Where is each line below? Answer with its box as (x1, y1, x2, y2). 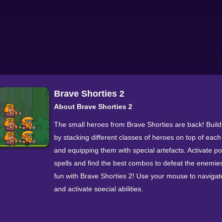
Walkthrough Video (54, 198, 113, 206)
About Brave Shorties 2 (54, 103, 132, 111)
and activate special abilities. (54, 185, 143, 193)
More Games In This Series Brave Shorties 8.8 (54, 211, 200, 219)
